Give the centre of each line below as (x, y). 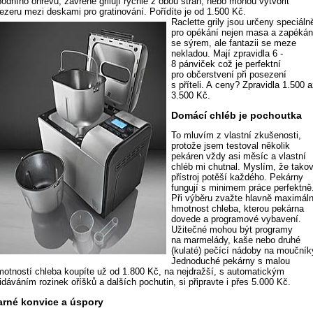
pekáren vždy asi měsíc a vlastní (239, 156)
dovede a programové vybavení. (236, 219)
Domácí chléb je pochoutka (237, 116)
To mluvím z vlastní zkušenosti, (236, 136)
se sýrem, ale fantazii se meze (234, 43)
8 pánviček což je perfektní (226, 64)
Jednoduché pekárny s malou (231, 261)
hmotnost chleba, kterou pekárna (238, 209)
